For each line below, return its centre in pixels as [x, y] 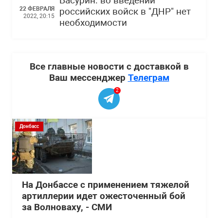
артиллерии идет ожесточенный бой [104, 196]
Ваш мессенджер [88, 78]
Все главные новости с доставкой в [109, 66]
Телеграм [148, 78]
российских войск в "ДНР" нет [125, 12]
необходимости [93, 23]
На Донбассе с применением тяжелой [106, 185]
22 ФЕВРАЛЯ [37, 9]
